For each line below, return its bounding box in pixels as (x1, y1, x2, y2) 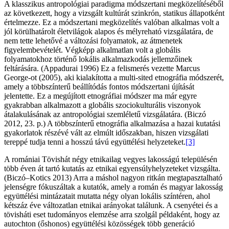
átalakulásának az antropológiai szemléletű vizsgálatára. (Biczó (4, 109, 206, 119)
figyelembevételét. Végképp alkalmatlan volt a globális (4, 45, 180, 54)
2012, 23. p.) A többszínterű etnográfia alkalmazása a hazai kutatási (4, 119, 220, 128)
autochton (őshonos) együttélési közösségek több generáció (4, 219, 195, 228)
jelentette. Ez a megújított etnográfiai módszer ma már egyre (4, 91, 197, 100)
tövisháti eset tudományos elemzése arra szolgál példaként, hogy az (4, 210, 220, 219)
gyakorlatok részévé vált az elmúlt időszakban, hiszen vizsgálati (4, 128, 209, 137)
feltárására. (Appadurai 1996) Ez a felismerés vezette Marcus (4, 63, 200, 73)
